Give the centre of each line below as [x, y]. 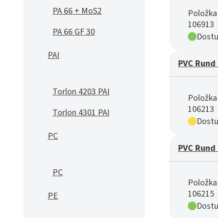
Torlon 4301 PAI [81, 113]
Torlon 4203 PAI [81, 92]
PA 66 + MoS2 [77, 11]
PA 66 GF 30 [74, 32]
